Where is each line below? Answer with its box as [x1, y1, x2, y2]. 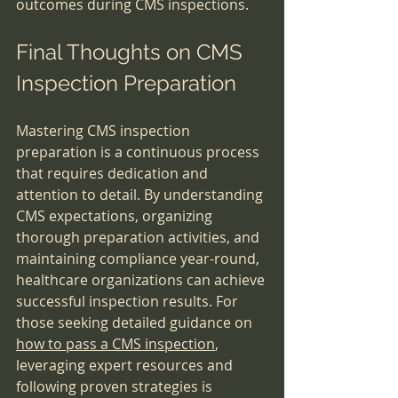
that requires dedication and [16, 163, 211, 184]
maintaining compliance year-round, [16, 249, 263, 269]
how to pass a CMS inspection [16, 334, 215, 354]
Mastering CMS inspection [16, 121, 194, 141]
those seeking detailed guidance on [16, 313, 256, 333]
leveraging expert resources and [16, 355, 236, 376]
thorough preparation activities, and [16, 227, 263, 248]
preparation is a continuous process [16, 142, 263, 163]
